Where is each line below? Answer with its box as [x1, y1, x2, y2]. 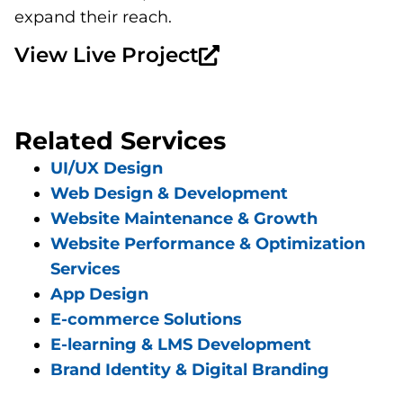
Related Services [14, 126, 226, 157]
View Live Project [14, 42, 199, 68]
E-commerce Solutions [50, 309, 242, 330]
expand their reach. [14, 6, 172, 27]
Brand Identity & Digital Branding [50, 360, 329, 381]
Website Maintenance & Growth [50, 209, 318, 229]
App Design [50, 284, 148, 305]
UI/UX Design [50, 158, 163, 179]
